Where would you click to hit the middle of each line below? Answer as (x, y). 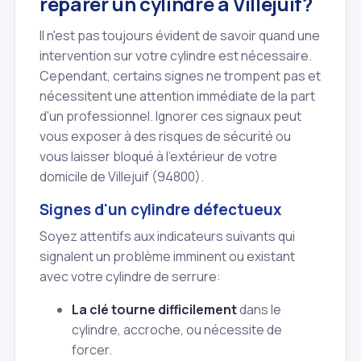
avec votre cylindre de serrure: (130, 276)
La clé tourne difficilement (154, 309)
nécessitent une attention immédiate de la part (177, 96)
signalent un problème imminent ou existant (167, 256)
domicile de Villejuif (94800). (122, 177)
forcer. (92, 349)
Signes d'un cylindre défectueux (160, 210)
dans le (259, 309)
